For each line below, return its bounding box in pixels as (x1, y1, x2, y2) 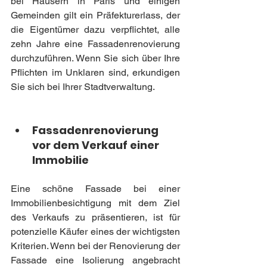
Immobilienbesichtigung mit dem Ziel (11, 197, 180, 209)
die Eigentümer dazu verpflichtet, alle (11, 23, 180, 35)
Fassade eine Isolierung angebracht (11, 254, 180, 266)
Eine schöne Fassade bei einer (11, 182, 180, 194)
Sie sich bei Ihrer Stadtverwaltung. (11, 80, 155, 92)
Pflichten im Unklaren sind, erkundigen (11, 66, 180, 78)
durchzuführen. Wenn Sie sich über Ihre (11, 52, 180, 64)
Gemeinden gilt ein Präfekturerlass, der (11, 9, 180, 21)
